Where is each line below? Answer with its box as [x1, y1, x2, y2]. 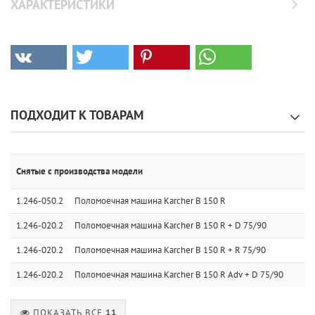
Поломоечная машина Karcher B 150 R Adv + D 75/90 [75, 269, 283, 281]
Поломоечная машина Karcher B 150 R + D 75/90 [75, 219, 266, 231]
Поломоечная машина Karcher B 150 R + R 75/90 [75, 244, 266, 256]
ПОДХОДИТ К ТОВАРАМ [11, 107, 143, 123]
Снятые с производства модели [16, 165, 143, 177]
